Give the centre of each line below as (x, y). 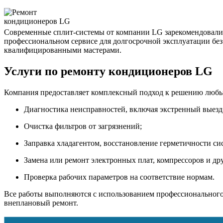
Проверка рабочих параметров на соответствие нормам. (119, 177)
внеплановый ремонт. (41, 203)
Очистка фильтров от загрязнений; (83, 126)
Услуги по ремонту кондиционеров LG (108, 71)
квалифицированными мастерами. (63, 50)
